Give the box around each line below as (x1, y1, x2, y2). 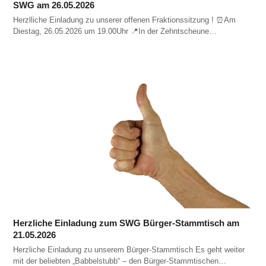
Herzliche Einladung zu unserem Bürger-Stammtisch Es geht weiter (13, 245, 245, 254)
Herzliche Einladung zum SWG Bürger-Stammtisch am (13, 217, 240, 228)
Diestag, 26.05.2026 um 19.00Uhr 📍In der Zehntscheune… (13, 26, 217, 36)
